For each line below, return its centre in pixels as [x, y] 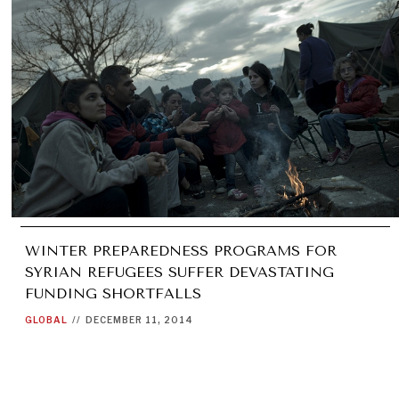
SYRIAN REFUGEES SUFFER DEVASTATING [180, 272]
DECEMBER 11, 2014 [140, 319]
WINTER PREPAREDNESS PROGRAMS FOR [181, 250]
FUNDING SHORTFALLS [114, 293]
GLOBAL [47, 319]
